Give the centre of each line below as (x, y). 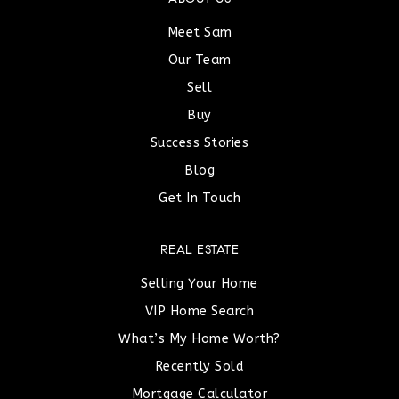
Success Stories (199, 142)
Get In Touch (199, 198)
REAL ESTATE (199, 251)
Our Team (199, 60)
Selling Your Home (199, 283)
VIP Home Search (199, 311)
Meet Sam (199, 32)
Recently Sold (199, 366)
